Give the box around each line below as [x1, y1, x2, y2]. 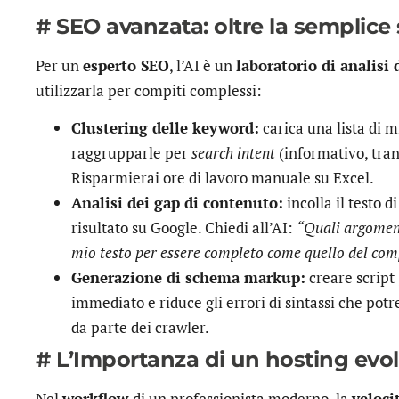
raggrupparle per [71, 142, 191, 163]
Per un [36, 54, 83, 76]
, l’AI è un [169, 54, 236, 76]
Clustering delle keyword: [71, 117, 259, 138]
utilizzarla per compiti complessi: [36, 79, 262, 101]
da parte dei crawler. [71, 316, 209, 338]
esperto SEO [83, 54, 169, 76]
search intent [191, 142, 275, 163]
